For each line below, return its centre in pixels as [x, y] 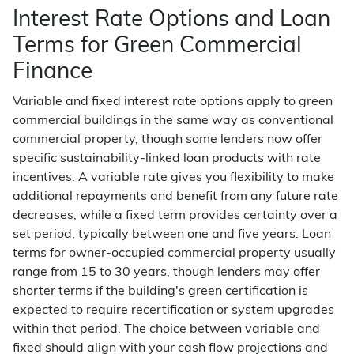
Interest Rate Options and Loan [171, 21]
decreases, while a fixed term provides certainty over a [175, 216]
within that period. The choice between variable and [166, 330]
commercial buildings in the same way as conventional [173, 121]
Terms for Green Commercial [157, 47]
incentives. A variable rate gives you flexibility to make [173, 178]
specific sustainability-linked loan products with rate [167, 159]
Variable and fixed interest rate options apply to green [173, 102]
